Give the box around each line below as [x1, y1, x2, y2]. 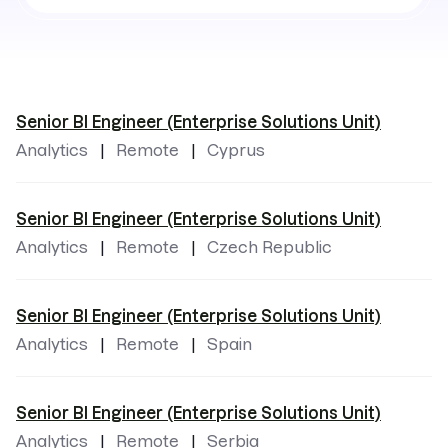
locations [22, 15, 94, 33]
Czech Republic [207, 238, 332, 256]
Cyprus [207, 141, 265, 159]
